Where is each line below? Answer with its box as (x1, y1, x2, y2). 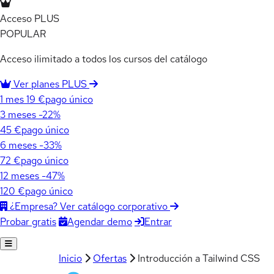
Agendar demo (67, 215, 132, 228)
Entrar (144, 215, 172, 228)
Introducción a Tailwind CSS (138, 251, 260, 265)
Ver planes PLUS (13, 78, 87, 91)
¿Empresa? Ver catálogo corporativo (7, 200, 170, 213)
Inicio (59, 251, 82, 265)
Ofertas (93, 251, 127, 265)
